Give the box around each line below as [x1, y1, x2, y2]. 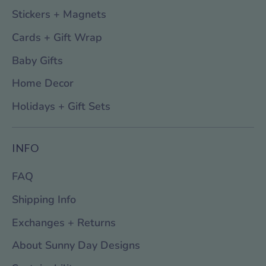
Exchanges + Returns [12, 215, 116, 230]
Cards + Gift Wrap [12, 30, 102, 45]
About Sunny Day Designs [12, 238, 140, 253]
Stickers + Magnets [12, 7, 106, 22]
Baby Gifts [12, 53, 63, 68]
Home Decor [12, 76, 74, 91]
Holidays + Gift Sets [12, 99, 110, 114]
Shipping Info [12, 192, 76, 207]
